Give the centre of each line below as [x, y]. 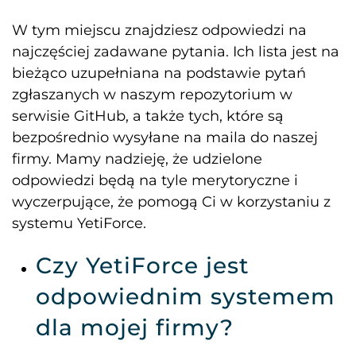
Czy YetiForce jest [143, 266]
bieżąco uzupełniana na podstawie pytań [159, 74]
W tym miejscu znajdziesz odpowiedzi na [159, 31]
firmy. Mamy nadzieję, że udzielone [137, 159]
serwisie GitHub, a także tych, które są [148, 116]
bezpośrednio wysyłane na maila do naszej [165, 138]
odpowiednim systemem [186, 297]
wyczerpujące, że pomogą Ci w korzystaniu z [171, 202]
